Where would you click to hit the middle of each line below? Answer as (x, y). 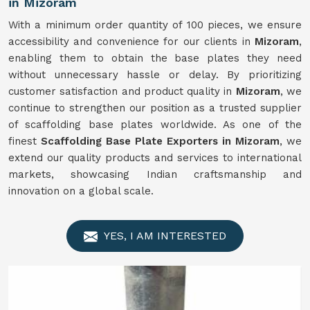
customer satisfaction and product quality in (122, 91)
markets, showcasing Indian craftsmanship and (155, 174)
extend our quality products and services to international (155, 158)
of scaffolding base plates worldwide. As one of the (155, 125)
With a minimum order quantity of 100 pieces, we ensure (155, 25)
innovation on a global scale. (81, 191)
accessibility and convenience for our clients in (131, 42)
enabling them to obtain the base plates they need (155, 58)
